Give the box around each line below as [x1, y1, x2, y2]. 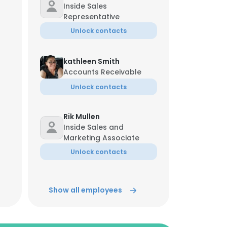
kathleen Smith [63, 56, 120, 66]
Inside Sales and [63, 122, 124, 132]
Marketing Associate [63, 133, 139, 143]
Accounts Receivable [63, 67, 141, 77]
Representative [63, 12, 120, 22]
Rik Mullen [63, 111, 100, 122]
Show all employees [49, 185, 122, 195]
